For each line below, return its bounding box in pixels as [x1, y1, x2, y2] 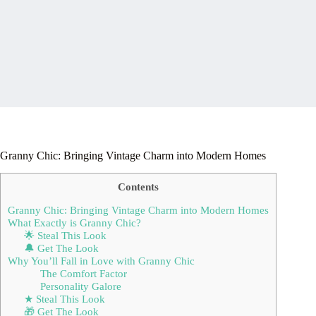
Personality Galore [39, 279, 121, 292]
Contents [118, 180, 159, 193]
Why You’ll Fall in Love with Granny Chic [8, 254, 195, 267]
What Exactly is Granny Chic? [8, 216, 141, 229]
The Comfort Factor [39, 267, 127, 279]
